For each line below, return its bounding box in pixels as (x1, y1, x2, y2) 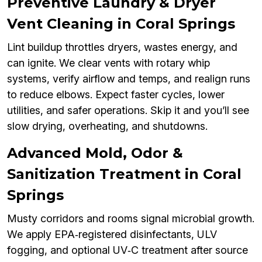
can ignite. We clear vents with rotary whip (7, 57, 210, 70)
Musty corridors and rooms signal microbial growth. (7, 212, 254, 225)
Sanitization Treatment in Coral (7, 166, 242, 183)
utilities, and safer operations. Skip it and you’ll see (7, 104, 249, 117)
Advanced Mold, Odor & (7, 144, 183, 162)
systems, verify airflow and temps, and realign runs (7, 73, 250, 85)
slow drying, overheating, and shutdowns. (7, 120, 208, 133)
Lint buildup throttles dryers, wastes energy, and (7, 41, 237, 54)
